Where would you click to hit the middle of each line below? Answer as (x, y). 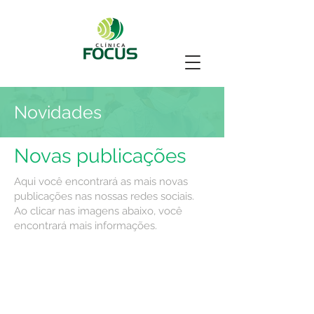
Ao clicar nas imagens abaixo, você (98, 211)
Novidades (58, 112)
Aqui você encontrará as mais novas (101, 182)
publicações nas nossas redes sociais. (104, 196)
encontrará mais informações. (86, 226)
